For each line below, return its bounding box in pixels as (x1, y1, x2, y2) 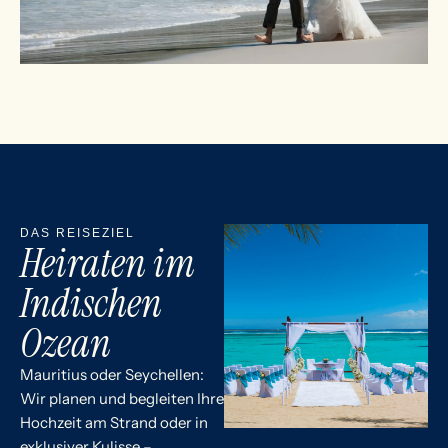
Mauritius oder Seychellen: (20, 364, 204, 384)
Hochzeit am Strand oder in (20, 412, 208, 432)
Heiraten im (20, 236, 195, 289)
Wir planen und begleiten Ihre (20, 388, 224, 408)
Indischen (20, 276, 162, 329)
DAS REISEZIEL (20, 225, 135, 240)
